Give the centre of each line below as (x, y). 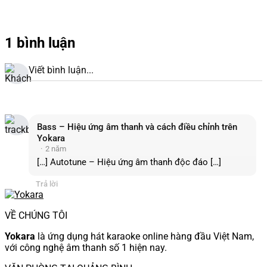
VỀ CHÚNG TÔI (36, 215)
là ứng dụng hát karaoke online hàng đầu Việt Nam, (145, 236)
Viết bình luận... (61, 70)
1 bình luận (40, 43)
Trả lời (47, 184)
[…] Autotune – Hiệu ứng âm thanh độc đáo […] (129, 162)
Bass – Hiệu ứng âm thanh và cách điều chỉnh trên (137, 127)
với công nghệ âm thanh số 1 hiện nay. (86, 247)
